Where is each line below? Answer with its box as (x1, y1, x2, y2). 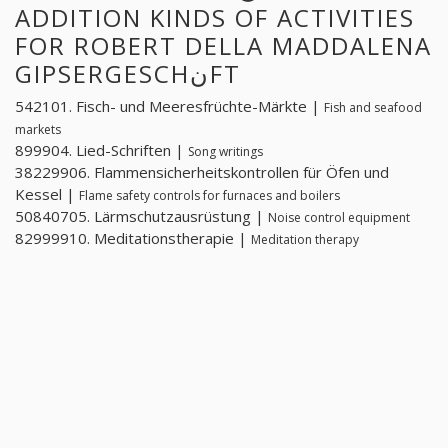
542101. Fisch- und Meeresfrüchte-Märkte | (15, 96, 324, 117)
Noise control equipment (268, 209, 410, 227)
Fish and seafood (324, 99, 422, 117)
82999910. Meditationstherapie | (15, 228, 251, 249)
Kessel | (15, 184, 79, 205)
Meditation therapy (251, 231, 359, 249)
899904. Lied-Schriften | (15, 140, 188, 161)
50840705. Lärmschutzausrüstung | (15, 206, 268, 227)
